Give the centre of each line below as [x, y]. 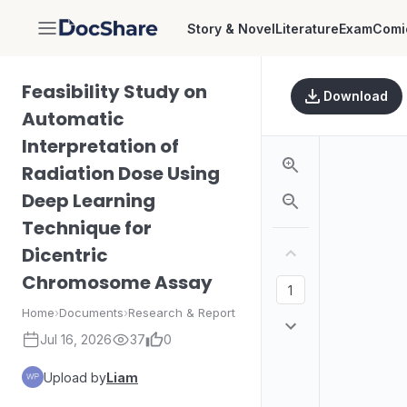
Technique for [87, 228]
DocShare [92, 36]
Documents [91, 313]
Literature [307, 28]
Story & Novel [231, 28]
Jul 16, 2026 [76, 339]
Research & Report [182, 313]
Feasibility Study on [114, 92]
